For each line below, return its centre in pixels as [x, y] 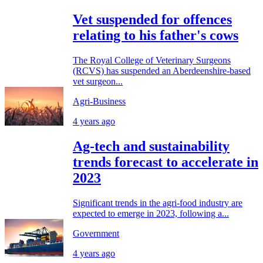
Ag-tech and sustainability [151, 146]
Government [96, 233]
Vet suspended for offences [152, 20]
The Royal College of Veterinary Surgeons [152, 60]
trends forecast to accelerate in [166, 162]
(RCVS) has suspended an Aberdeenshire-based [162, 70]
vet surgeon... [98, 81]
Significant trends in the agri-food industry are [158, 203]
